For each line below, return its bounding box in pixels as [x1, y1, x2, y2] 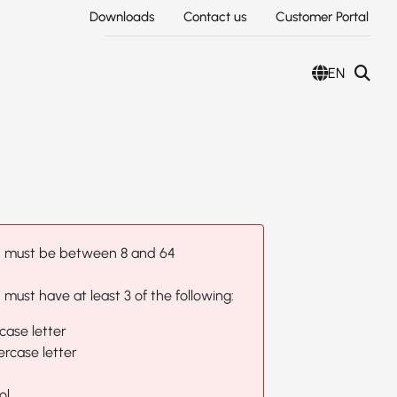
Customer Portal [276, 9, 370, 25]
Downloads [90, 9, 155, 25]
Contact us [183, 9, 247, 25]
